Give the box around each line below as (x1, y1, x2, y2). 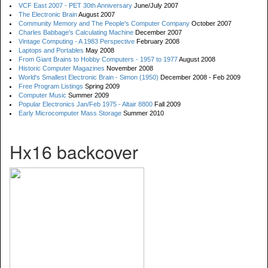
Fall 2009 (153, 100, 181, 108)
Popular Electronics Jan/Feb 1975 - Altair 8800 (19, 100, 153, 108)
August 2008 (178, 56, 215, 63)
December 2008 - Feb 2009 (159, 74, 240, 81)
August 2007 (77, 11, 115, 18)
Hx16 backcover (10, 139, 138, 165)
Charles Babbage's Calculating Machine (19, 29, 133, 36)
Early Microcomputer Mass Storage (19, 109, 121, 117)
